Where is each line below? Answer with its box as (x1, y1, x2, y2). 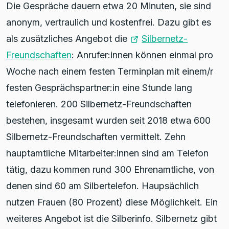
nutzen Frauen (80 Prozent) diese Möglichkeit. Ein (6, 196, 218, 208)
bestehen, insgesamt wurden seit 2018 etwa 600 (6, 114, 211, 126)
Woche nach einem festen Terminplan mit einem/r (6, 65, 213, 77)
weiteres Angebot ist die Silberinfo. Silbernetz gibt (6, 213, 217, 224)
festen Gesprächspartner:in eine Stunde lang (6, 82, 192, 93)
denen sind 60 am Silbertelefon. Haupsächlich (6, 180, 199, 191)
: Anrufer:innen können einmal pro (72, 49, 213, 60)
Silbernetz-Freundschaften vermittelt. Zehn (6, 131, 186, 142)
